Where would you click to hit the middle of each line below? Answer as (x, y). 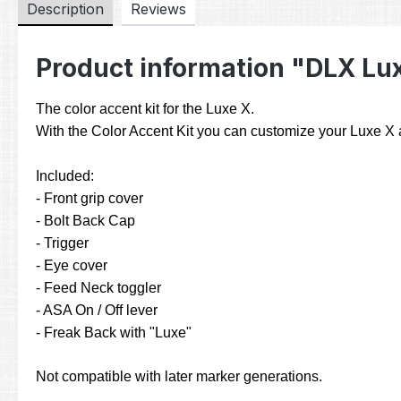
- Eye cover (72, 266)
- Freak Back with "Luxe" (114, 333)
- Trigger (62, 243)
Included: (65, 176)
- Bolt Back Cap (85, 221)
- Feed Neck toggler (98, 288)
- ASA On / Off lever (97, 311)
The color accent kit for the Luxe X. (145, 109)
